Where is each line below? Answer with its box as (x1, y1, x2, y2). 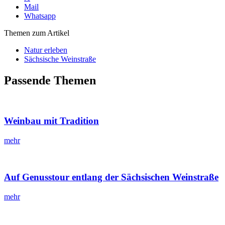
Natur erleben (24, 45, 67, 54)
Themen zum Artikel (4, 28, 69, 37)
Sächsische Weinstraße (24, 54, 96, 63)
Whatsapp (24, 11, 56, 20)
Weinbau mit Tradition (4, 116, 99, 127)
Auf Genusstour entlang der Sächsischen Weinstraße (4, 171, 218, 182)
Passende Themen (4, 73, 96, 87)
